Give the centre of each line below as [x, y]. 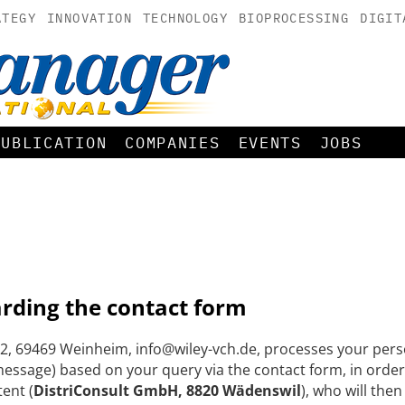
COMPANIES [173, 143]
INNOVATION [89, 18]
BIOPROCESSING [294, 18]
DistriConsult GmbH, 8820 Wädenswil [167, 391]
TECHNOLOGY [185, 18]
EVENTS [270, 143]
